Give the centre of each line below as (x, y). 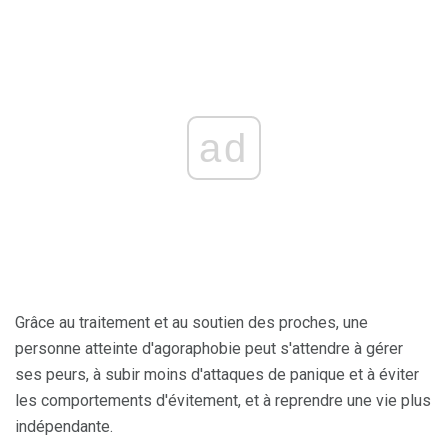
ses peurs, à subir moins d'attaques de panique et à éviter (217, 375)
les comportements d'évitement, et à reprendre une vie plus (223, 401)
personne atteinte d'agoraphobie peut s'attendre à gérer (209, 349)
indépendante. (64, 427)
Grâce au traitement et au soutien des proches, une (191, 323)
